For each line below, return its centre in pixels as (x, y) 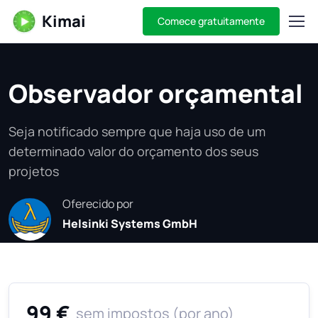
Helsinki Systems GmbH (130, 224)
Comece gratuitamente (211, 21)
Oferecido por (98, 204)
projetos (34, 171)
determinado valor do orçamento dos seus (133, 151)
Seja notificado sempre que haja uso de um (137, 131)
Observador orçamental (156, 93)
